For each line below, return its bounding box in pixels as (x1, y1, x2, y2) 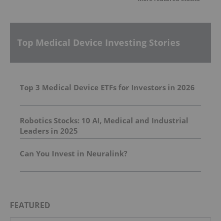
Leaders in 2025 (20, 125, 78, 136)
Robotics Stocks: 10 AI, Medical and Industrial (20, 115, 188, 125)
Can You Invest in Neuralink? (20, 148, 127, 158)
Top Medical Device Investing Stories (17, 37, 180, 49)
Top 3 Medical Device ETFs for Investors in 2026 (20, 82, 195, 92)
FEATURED (10, 199, 50, 211)
